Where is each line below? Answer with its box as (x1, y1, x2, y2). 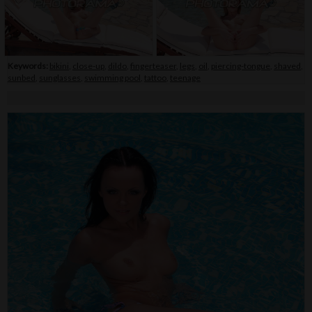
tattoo (144, 72, 166, 83)
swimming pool (84, 72, 141, 83)
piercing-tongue (211, 61, 270, 71)
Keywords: (8, 61, 49, 71)
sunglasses (39, 72, 81, 83)
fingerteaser (130, 61, 176, 71)
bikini (49, 61, 69, 71)
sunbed (8, 72, 36, 83)
